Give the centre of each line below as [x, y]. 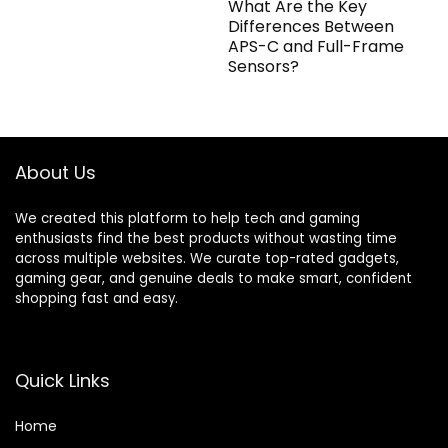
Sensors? [264, 66]
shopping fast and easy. [96, 298]
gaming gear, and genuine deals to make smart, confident [213, 278]
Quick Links [62, 380]
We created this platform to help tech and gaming [187, 218]
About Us [55, 172]
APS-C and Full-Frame [316, 46]
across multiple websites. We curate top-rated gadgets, [207, 258]
